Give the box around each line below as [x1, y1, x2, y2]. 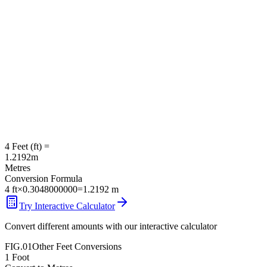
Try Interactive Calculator [19, 200, 115, 211]
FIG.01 [5, 241, 32, 252]
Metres [5, 162, 30, 173]
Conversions [72, 241, 122, 252]
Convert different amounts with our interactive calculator [5, 221, 217, 231]
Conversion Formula [5, 173, 82, 184]
